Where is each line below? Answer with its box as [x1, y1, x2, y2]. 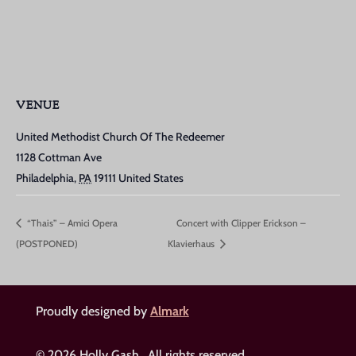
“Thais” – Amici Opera [25, 216, 118, 229]
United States [118, 171, 184, 186]
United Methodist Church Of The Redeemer [16, 130, 225, 145]
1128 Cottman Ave [16, 150, 102, 165]
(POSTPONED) [16, 238, 78, 250]
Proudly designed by [35, 304, 150, 319]
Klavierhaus [167, 238, 217, 250]
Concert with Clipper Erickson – [176, 216, 306, 229]
